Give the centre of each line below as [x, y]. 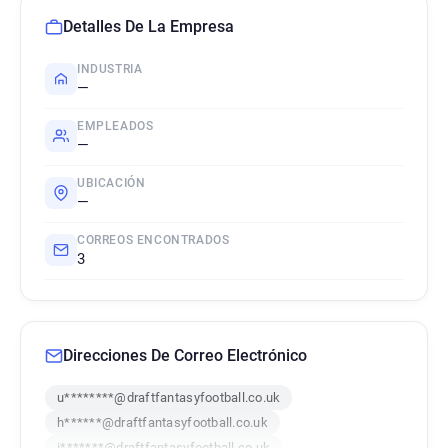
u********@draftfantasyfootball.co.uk [169, 397]
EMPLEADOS [115, 126]
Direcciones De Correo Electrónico [185, 355]
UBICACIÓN [111, 183]
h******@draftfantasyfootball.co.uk [162, 422]
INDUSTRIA [110, 69]
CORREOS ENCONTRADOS [153, 240]
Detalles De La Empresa [148, 26]
